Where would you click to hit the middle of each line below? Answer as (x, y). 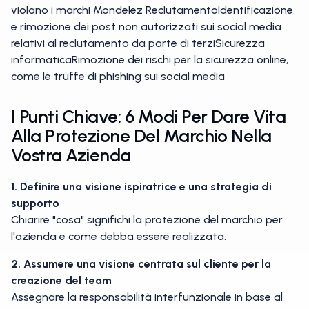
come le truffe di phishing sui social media (118, 76)
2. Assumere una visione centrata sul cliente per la (141, 264)
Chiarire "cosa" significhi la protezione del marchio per (147, 220)
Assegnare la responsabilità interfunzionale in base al (147, 297)
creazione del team (61, 280)
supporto (35, 203)
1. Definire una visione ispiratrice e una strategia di (141, 187)
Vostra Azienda (71, 155)
